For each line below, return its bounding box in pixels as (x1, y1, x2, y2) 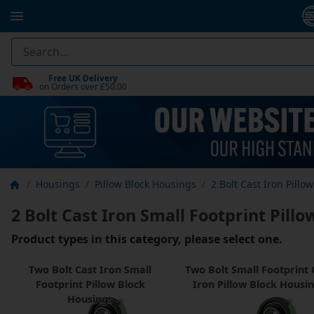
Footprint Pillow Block (35, 278, 145, 292)
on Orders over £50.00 (39, 80, 127, 93)
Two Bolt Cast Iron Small (29, 263, 151, 277)
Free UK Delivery (48, 71, 118, 84)
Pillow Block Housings (95, 177, 196, 191)
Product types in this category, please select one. (11, 231, 282, 247)
